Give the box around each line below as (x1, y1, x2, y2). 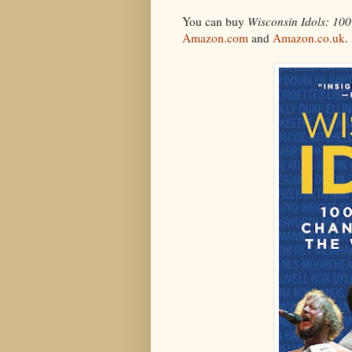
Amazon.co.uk (273, 30, 345, 46)
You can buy (182, 13, 247, 30)
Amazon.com (182, 30, 248, 46)
